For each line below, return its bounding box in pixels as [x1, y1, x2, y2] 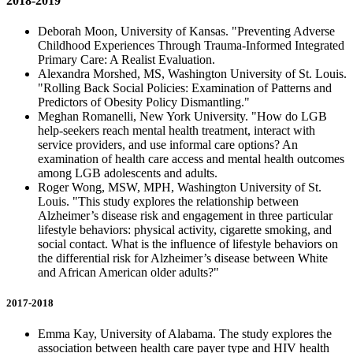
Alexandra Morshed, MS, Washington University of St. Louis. [38, 67, 347, 81]
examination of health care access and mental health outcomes [38, 152, 344, 166]
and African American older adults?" [38, 266, 219, 280]
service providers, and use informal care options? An [38, 138, 298, 152]
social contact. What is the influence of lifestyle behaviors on [38, 237, 338, 251]
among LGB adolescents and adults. [38, 166, 217, 180]
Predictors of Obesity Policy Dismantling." [38, 95, 250, 110]
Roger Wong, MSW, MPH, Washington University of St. [38, 180, 321, 195]
